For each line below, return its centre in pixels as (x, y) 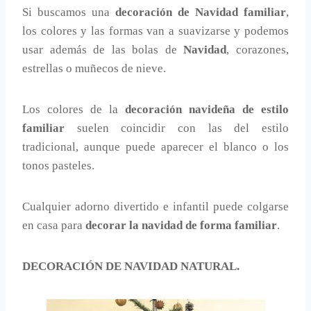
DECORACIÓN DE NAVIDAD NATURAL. (131, 267)
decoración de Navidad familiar (201, 12)
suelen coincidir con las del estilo (177, 128)
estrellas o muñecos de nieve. (94, 69)
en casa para (54, 226)
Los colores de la (74, 110)
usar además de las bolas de (103, 50)
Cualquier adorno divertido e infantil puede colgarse (155, 207)
